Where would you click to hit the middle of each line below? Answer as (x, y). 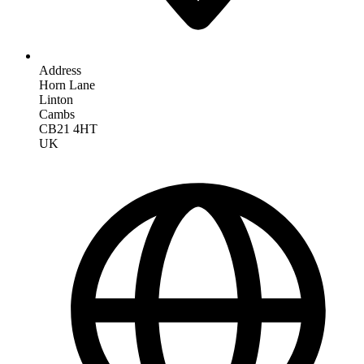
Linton (56, 99)
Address (60, 70)
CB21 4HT (68, 128)
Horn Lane (67, 84)
